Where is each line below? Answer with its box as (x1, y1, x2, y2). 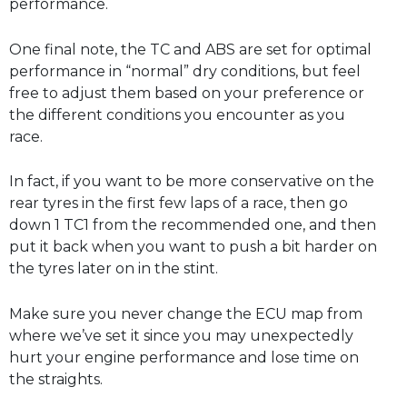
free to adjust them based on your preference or (9, 84, 364, 102)
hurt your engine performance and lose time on (9, 348, 359, 366)
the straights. (9, 370, 103, 388)
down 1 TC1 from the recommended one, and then (9, 216, 376, 234)
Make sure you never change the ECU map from (9, 304, 362, 323)
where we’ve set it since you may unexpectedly (9, 326, 353, 344)
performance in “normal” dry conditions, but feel (9, 62, 361, 80)
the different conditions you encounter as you (9, 105, 345, 124)
